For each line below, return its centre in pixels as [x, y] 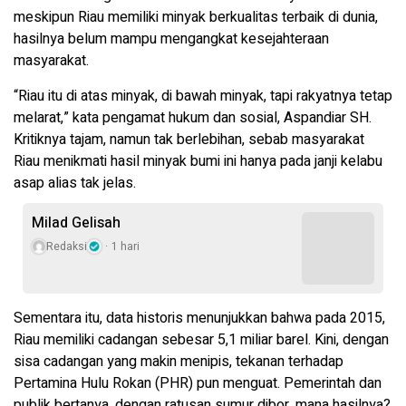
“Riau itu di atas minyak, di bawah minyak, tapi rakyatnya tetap [203, 97]
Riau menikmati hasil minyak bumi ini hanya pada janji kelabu [198, 162]
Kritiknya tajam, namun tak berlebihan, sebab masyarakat [189, 140]
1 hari [126, 247]
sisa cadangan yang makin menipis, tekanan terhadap [179, 362]
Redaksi [67, 247]
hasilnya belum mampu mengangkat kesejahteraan [171, 39]
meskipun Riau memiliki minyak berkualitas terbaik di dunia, [196, 18]
